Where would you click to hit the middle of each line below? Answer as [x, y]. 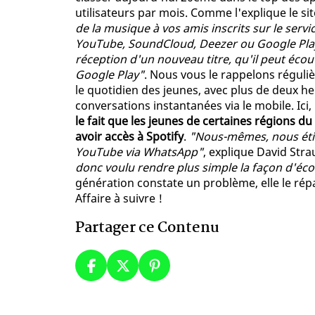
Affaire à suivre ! [119, 199]
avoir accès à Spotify [129, 137]
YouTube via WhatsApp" [139, 152]
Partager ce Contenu [147, 228]
